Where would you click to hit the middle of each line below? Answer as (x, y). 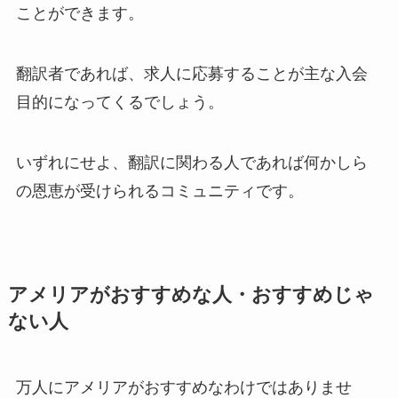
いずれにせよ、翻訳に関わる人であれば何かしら (191, 162)
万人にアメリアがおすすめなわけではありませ (183, 387)
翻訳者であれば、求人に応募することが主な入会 (191, 73)
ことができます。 (80, 13)
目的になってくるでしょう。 (119, 102)
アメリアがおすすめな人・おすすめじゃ (191, 295)
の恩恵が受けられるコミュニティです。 (159, 191)
